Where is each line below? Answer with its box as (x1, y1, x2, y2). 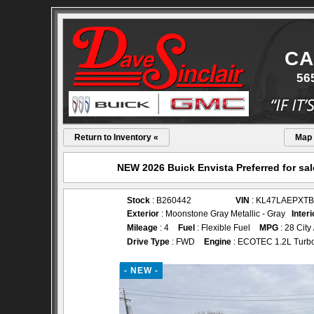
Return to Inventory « (74, 132, 158, 142)
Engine (204, 237, 231, 247)
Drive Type (127, 237, 170, 247)
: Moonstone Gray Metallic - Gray (159, 209, 292, 219)
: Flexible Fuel (195, 223, 250, 233)
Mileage (127, 223, 158, 233)
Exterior (127, 209, 159, 219)
